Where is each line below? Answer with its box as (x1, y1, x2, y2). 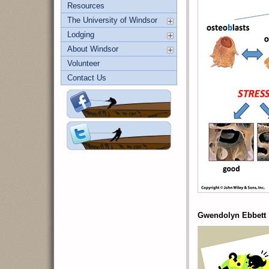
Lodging (67, 30, 94, 39)
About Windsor (67, 44, 118, 53)
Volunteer (67, 59, 100, 68)
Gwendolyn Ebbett (198, 211, 266, 220)
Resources (67, 1, 104, 10)
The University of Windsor (67, 16, 157, 25)
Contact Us (67, 73, 106, 82)
